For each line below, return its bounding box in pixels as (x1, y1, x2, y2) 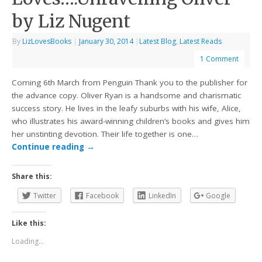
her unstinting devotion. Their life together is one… (12, 128, 199, 139)
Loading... (12, 236, 44, 246)
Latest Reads (180, 36, 222, 47)
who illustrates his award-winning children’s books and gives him (12, 115, 250, 126)
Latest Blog (139, 36, 177, 47)
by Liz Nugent (12, 10, 131, 33)
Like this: (12, 218, 47, 228)
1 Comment (200, 54, 239, 64)
